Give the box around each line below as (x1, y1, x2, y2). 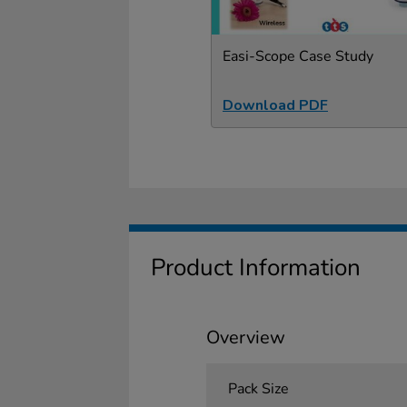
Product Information (151, 252, 361, 283)
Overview (205, 325, 285, 350)
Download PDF (223, 95, 328, 115)
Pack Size (227, 379, 289, 399)
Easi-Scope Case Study (223, 46, 373, 66)
